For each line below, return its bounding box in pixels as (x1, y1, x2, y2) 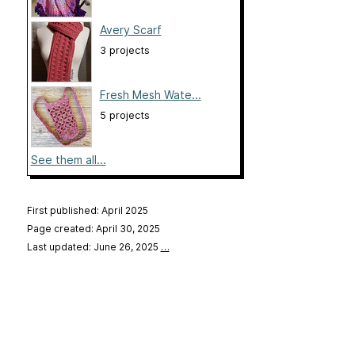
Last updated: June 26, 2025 (26, 241, 161, 254)
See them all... (30, 153, 106, 167)
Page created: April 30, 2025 (26, 223, 160, 235)
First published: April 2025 (26, 204, 148, 217)
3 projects (99, 44, 150, 57)
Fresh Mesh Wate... (99, 88, 201, 102)
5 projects (99, 109, 150, 122)
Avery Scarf (99, 23, 162, 37)
